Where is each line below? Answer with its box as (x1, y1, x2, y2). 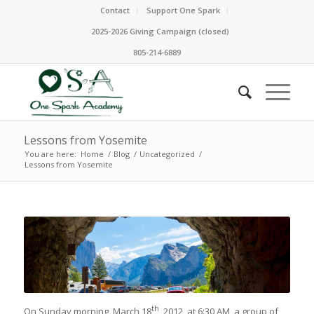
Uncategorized (139, 149, 195, 159)
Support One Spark (146, 5, 220, 15)
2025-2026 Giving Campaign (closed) (91, 26, 230, 36)
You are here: (24, 149, 76, 159)
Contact (100, 5, 130, 15)
